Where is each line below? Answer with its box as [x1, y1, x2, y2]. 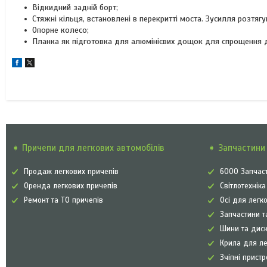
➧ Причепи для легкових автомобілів [12, 142, 165, 153]
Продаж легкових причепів [24, 167, 119, 176]
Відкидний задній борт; [32, 2, 118, 13]
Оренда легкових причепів [24, 181, 118, 191]
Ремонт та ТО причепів [24, 195, 104, 205]
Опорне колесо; [32, 25, 89, 35]
